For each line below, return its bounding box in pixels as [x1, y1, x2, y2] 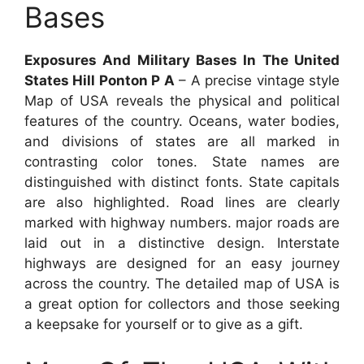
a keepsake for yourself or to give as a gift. [24, 315, 303, 332]
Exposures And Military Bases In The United [24, 51, 340, 68]
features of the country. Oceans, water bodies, [24, 112, 340, 129]
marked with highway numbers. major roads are [24, 214, 340, 231]
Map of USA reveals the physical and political [24, 92, 340, 109]
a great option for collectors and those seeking [24, 295, 340, 312]
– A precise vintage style [174, 71, 340, 89]
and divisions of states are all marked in [24, 132, 340, 149]
